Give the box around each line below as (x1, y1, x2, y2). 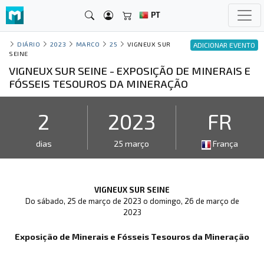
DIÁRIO (17, 40, 41, 48)
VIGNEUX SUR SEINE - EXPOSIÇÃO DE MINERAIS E (9, 64, 250, 77)
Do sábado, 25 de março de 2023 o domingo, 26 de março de (25, 196, 239, 206)
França (211, 138, 239, 148)
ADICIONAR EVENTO (193, 41, 255, 49)
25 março (114, 138, 150, 148)
